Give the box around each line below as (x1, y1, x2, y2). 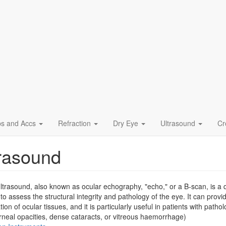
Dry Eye (113, 118, 140, 128)
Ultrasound (160, 118, 197, 128)
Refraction (58, 118, 93, 128)
